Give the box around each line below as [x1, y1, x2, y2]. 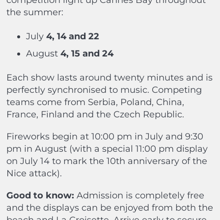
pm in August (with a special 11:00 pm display [6, 143, 208, 155]
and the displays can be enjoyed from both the [6, 202, 213, 214]
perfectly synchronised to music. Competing [6, 84, 202, 96]
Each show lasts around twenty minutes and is [6, 72, 213, 83]
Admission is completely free [74, 190, 204, 201]
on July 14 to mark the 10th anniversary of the [6, 156, 207, 167]
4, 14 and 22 [46, 31, 99, 42]
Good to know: [6, 190, 74, 201]
